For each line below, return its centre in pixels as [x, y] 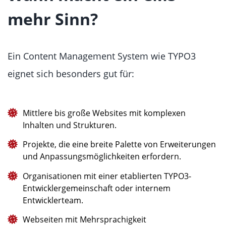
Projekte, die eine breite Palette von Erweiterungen [119, 145]
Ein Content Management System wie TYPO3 [102, 56]
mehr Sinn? [53, 19]
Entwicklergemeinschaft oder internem [97, 188]
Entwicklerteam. [53, 200]
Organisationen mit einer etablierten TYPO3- [107, 176]
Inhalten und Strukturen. [70, 125]
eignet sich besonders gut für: [71, 74]
